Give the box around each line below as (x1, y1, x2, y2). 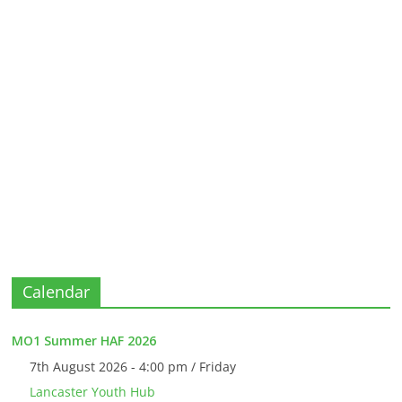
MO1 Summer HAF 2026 (12, 332, 157, 350)
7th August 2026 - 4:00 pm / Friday (30, 358, 237, 376)
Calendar (22, 281, 91, 303)
